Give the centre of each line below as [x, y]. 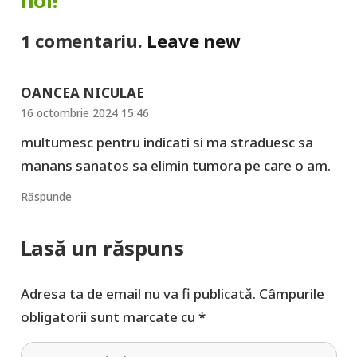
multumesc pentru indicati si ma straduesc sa [167, 143]
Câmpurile [291, 293]
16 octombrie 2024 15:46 [84, 113]
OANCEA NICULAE [82, 93]
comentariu [86, 40]
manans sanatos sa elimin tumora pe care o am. [175, 166]
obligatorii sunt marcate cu [109, 316]
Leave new [194, 40]
